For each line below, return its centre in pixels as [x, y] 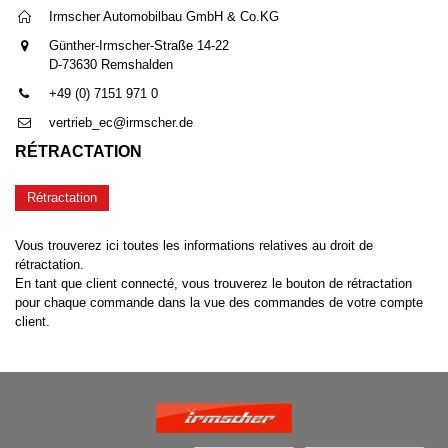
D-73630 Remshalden [111, 65]
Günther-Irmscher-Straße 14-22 [139, 46]
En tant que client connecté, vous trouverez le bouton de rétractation [213, 284]
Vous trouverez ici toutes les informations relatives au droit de [194, 246]
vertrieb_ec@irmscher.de [121, 123]
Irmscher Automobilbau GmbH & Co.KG [164, 17]
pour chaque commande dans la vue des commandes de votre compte [219, 303]
